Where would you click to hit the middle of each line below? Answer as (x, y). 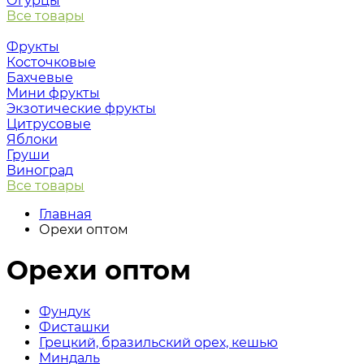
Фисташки (74, 327)
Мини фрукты (53, 93)
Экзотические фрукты (81, 108)
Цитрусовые (49, 124)
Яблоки (32, 139)
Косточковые (51, 62)
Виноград (40, 170)
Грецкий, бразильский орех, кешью (158, 342)
